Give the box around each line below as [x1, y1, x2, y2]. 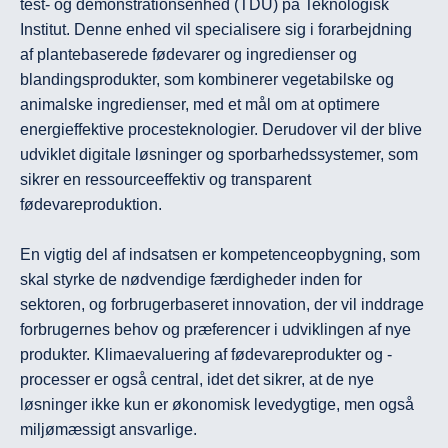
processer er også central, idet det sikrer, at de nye [20, 371, 374, 389]
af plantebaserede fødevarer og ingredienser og [20, 46, 357, 64]
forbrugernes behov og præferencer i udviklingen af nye [20, 321, 411, 339]
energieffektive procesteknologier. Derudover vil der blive [20, 121, 422, 139]
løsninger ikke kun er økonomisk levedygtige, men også [20, 396, 414, 414]
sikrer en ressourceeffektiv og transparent [20, 171, 311, 189]
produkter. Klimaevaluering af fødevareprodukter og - [20, 346, 392, 364]
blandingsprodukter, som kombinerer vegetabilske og [20, 71, 394, 89]
